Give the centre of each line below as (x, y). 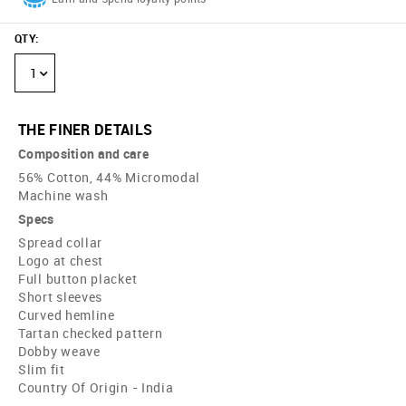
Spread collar (61, 243)
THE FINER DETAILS (86, 130)
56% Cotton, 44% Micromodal (110, 178)
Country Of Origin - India (96, 388)
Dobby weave (59, 352)
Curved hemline (67, 315)
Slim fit (42, 370)
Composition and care (83, 154)
